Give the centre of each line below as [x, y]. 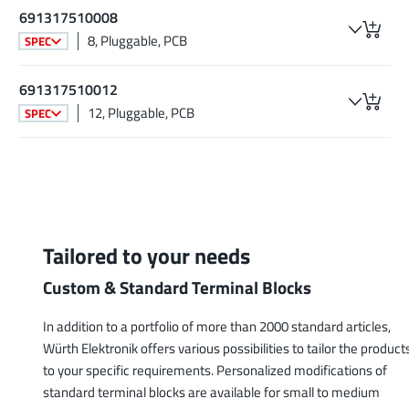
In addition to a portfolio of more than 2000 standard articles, [217, 327]
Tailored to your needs [147, 256]
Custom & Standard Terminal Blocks [177, 288]
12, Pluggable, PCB [141, 113]
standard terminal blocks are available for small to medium [211, 393]
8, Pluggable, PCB [137, 41]
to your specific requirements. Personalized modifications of [215, 371]
